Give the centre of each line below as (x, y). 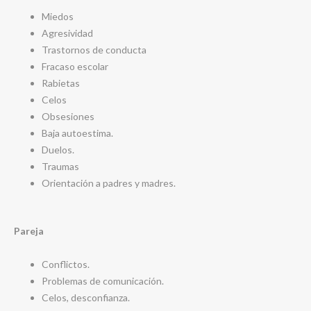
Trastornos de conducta (94, 50)
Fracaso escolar (75, 66)
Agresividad (67, 33)
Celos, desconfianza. (86, 297)
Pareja (29, 231)
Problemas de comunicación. (103, 281)
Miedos (58, 16)
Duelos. (58, 150)
